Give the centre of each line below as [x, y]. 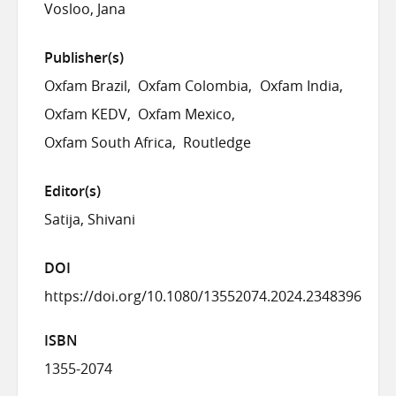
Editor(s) [72, 191]
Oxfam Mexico [185, 114]
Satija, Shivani [90, 220]
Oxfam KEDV [86, 114]
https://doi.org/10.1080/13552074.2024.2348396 [203, 297]
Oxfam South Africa [108, 142]
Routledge [217, 142]
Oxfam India [299, 86]
